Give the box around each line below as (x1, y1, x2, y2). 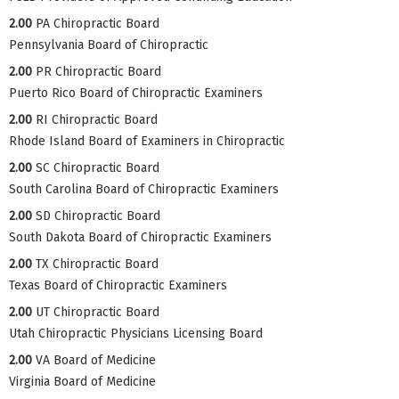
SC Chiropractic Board (36, 159, 159, 175)
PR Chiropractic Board (36, 63, 161, 79)
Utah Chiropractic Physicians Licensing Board (9, 325, 263, 341)
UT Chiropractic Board (36, 304, 159, 320)
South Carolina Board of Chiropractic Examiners (9, 181, 279, 197)
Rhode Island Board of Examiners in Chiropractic (9, 133, 285, 149)
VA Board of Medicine (36, 352, 156, 368)
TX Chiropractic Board (36, 256, 159, 272)
